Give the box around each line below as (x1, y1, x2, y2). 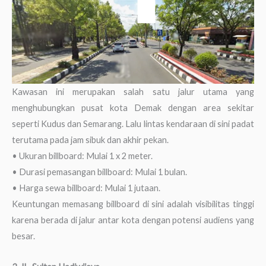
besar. (12, 230, 35, 241)
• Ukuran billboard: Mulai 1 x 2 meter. (12, 150, 153, 161)
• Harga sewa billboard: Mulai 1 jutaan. (12, 182, 160, 193)
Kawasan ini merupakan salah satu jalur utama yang (12, 86, 254, 97)
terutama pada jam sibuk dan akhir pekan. (12, 134, 169, 145)
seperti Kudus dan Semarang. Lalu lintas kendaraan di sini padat (12, 118, 254, 129)
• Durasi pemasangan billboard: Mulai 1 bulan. (12, 166, 187, 177)
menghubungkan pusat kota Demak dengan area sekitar (12, 102, 254, 113)
